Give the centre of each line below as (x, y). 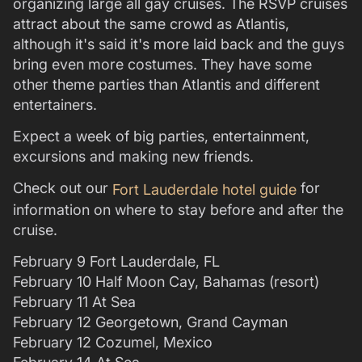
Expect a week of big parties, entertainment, (161, 137)
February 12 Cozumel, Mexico (113, 343)
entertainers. (55, 105)
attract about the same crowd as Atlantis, (151, 24)
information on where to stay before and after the (178, 210)
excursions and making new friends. (133, 157)
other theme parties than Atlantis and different (166, 85)
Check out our (63, 188)
